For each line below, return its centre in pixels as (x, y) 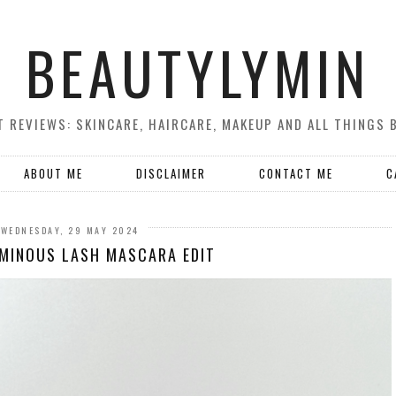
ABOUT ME (53, 173)
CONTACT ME (296, 173)
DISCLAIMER (171, 173)
